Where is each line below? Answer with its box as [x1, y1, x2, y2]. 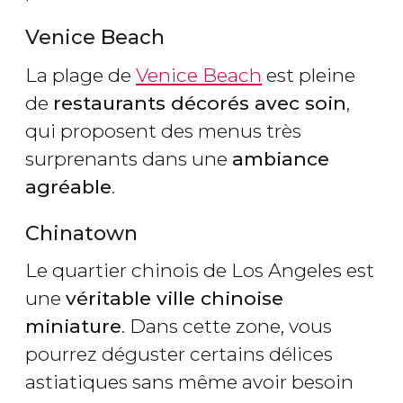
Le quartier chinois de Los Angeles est [25, 259, 374, 282]
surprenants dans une [25, 147, 232, 170]
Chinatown [25, 219, 138, 246]
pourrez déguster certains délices [25, 343, 333, 366]
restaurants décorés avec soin [53, 91, 346, 114]
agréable [25, 175, 112, 198]
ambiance [232, 147, 329, 170]
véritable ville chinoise [66, 287, 283, 310]
